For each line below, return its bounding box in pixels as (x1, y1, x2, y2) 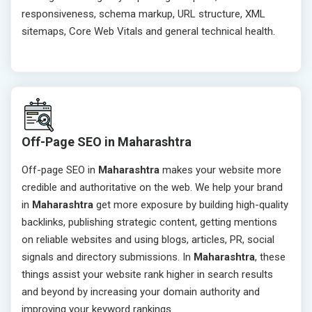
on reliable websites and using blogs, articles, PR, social (22, 233, 274, 247)
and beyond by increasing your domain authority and (22, 286, 260, 299)
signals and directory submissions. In (22, 251, 194, 264)
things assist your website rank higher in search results (22, 268, 273, 281)
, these (255, 251, 286, 264)
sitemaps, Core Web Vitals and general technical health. (22, 25, 275, 38)
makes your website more (159, 164, 281, 177)
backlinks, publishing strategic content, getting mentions (22, 216, 277, 229)
